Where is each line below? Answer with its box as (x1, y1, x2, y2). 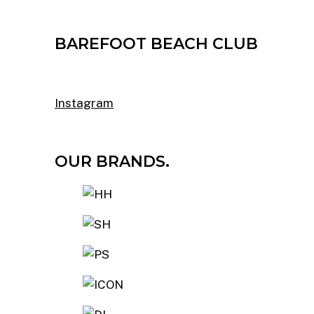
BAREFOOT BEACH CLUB (55, 34, 258, 53)
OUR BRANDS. (55, 151, 170, 171)
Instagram (55, 96, 114, 110)
